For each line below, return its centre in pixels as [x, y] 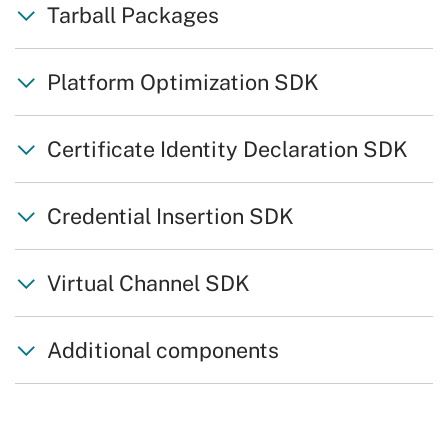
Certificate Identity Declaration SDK [227, 149]
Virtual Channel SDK [148, 283]
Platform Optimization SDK [182, 82]
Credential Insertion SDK [170, 216]
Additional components [162, 350]
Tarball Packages [132, 15]
